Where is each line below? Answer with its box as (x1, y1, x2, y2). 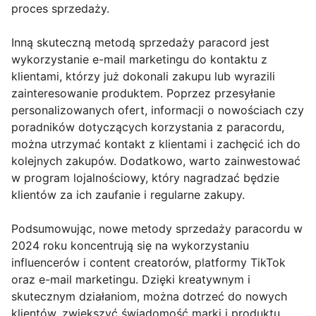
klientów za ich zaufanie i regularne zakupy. (11, 187, 245, 202)
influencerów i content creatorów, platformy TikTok (11, 255, 286, 269)
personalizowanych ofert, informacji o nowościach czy (11, 102, 304, 117)
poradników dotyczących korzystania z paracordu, (11, 119, 284, 134)
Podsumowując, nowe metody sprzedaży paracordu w (11, 221, 303, 236)
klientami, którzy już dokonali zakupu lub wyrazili (11, 68, 275, 83)
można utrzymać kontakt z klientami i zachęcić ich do (11, 136, 300, 151)
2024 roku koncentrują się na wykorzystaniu (11, 238, 249, 253)
